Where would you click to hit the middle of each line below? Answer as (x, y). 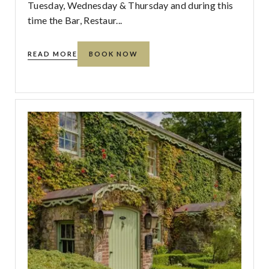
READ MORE (53, 54)
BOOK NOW (114, 54)
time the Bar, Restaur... (75, 20)
